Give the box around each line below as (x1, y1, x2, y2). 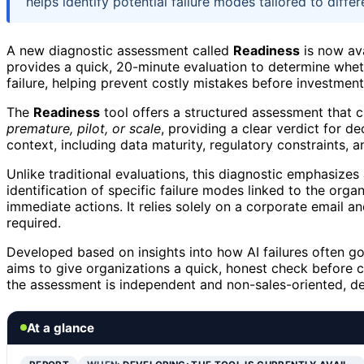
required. (6, 214, 61, 231)
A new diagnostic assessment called (6, 41, 233, 58)
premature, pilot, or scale (6, 119, 161, 136)
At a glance (27, 319, 94, 336)
